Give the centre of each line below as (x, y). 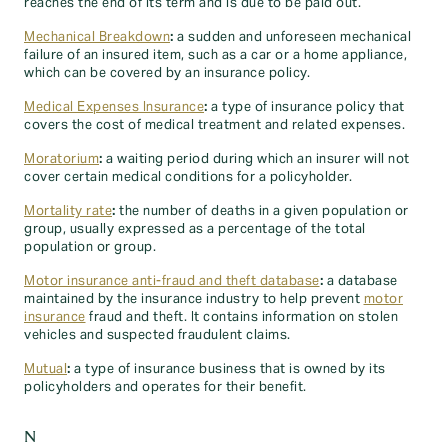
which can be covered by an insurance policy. (167, 73)
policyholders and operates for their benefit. (165, 387)
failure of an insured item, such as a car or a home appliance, (215, 55)
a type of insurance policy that (306, 107)
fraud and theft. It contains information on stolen (241, 317)
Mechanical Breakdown (97, 37)
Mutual (45, 369)
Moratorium (61, 159)
